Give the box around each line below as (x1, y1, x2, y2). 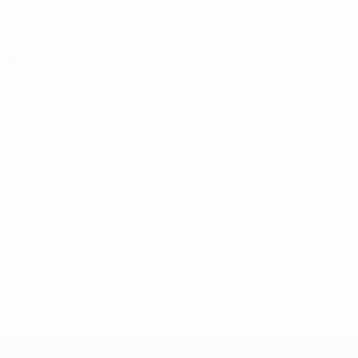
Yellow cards (6, 276, 78, 293)
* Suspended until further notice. (31, 316, 225, 333)
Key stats (6, 225, 92, 252)
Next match (6, 46, 113, 73)
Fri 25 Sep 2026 (242, 84, 333, 101)
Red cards (189, 276, 246, 293)
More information (225, 316, 327, 333)
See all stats (281, 229, 352, 248)
